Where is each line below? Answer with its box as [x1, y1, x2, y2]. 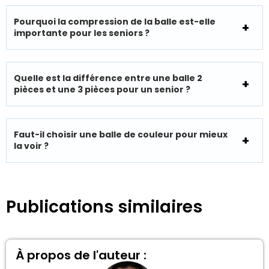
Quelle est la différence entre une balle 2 [14, 72, 202, 85]
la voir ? [14, 140, 49, 153]
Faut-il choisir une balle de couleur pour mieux [14, 128, 228, 141]
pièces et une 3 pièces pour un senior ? [14, 83, 190, 96]
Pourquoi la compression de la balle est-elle [14, 16, 216, 28]
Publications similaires [6, 195, 202, 219]
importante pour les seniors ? [14, 27, 150, 40]
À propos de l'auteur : [16, 247, 147, 264]
